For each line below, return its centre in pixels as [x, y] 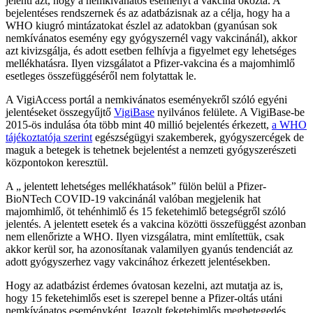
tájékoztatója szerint [49, 138]
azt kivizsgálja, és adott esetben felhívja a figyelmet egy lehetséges [151, 51]
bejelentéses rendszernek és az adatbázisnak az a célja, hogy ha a [148, 13]
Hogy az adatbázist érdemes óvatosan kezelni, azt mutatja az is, [144, 286]
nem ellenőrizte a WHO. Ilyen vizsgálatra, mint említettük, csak [145, 237]
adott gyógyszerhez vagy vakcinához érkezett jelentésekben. [138, 262]
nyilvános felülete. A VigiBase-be [230, 112]
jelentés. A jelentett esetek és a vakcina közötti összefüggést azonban [156, 224]
